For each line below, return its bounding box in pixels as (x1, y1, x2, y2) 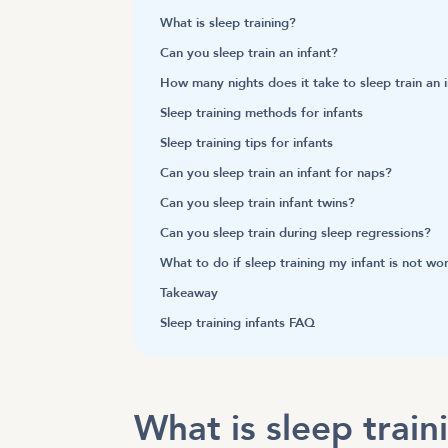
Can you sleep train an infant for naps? (160, 164, 393, 183)
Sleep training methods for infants (160, 104, 364, 123)
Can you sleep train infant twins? (160, 194, 356, 213)
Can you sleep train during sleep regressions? (160, 224, 432, 243)
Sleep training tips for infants (160, 134, 334, 153)
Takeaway (160, 284, 219, 303)
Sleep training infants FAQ (160, 314, 316, 333)
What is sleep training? (160, 14, 301, 33)
